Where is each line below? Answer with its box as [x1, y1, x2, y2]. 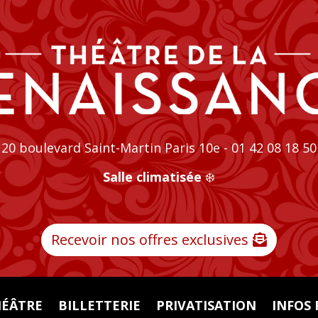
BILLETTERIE [57, 297, 141, 314]
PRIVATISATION [155, 297, 256, 314]
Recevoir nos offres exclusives [51, 230, 248, 250]
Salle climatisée [103, 168, 202, 185]
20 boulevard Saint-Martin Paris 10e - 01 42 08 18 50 [1, 138, 317, 156]
